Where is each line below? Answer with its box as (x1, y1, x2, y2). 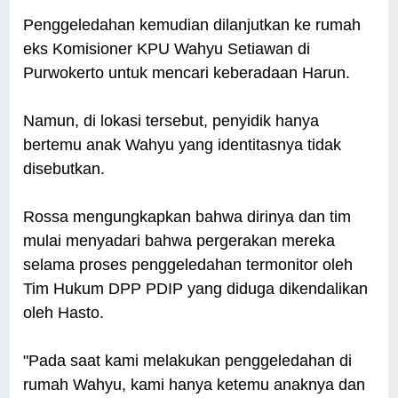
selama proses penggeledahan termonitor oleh (23, 256, 354, 275)
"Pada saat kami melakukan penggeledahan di (23, 352, 353, 370)
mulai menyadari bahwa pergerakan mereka (23, 232, 336, 251)
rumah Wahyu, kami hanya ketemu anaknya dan (23, 376, 366, 394)
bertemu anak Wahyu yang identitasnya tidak (23, 136, 342, 155)
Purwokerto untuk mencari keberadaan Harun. (23, 64, 351, 83)
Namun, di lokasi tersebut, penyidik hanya (23, 112, 320, 131)
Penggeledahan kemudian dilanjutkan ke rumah (23, 16, 362, 35)
